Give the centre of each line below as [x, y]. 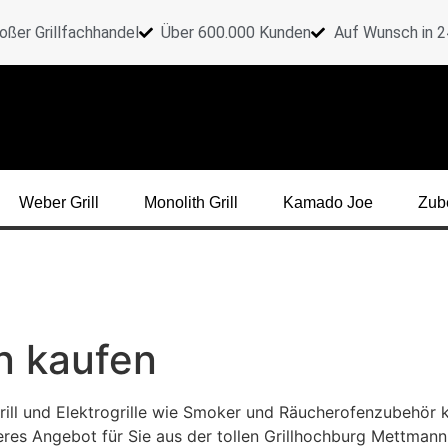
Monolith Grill [191, 202]
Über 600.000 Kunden [236, 32]
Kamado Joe [328, 202]
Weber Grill [59, 202]
